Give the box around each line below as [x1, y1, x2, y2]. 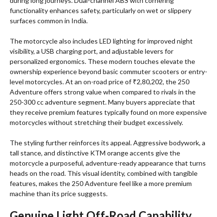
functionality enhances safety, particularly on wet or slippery [10, 6, 191, 15]
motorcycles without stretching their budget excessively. [10, 118, 183, 127]
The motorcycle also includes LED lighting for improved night [10, 37, 193, 46]
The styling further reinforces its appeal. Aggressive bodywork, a [10, 139, 205, 147]
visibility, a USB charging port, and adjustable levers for [10, 47, 173, 56]
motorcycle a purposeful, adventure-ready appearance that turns [10, 159, 206, 168]
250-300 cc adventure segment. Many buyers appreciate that [10, 98, 195, 107]
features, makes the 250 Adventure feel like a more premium [10, 179, 192, 188]
